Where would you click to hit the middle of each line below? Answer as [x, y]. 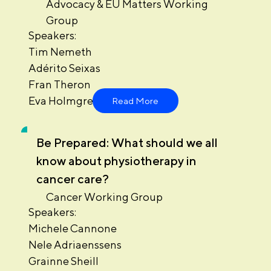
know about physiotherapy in [116, 161]
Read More [135, 100]
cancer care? [72, 179]
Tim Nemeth [60, 52]
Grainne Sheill [63, 261]
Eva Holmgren [64, 101]
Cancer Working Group [104, 197]
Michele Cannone [72, 229]
